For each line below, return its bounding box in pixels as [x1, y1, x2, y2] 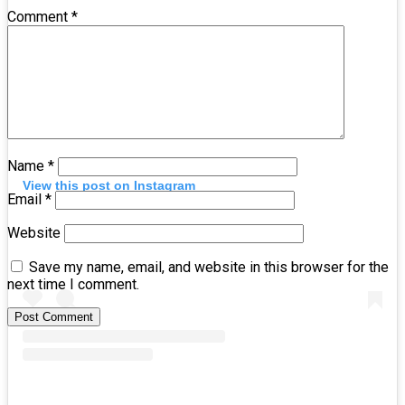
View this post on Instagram [23, 178, 195, 193]
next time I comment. [7, 276, 139, 294]
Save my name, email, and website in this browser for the [29, 259, 389, 277]
